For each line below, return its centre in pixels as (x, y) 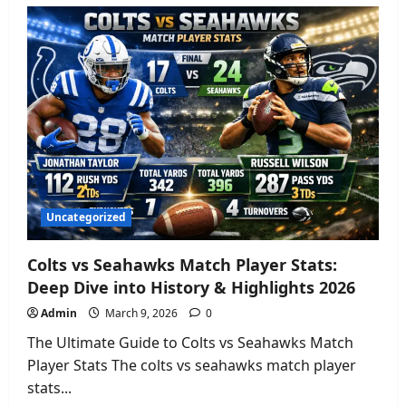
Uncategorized (87, 217)
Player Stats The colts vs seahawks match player (192, 366)
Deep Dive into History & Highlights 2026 (191, 288)
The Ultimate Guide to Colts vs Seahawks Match (190, 343)
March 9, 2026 (141, 314)
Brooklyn (136, 25)
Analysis (134, 140)
